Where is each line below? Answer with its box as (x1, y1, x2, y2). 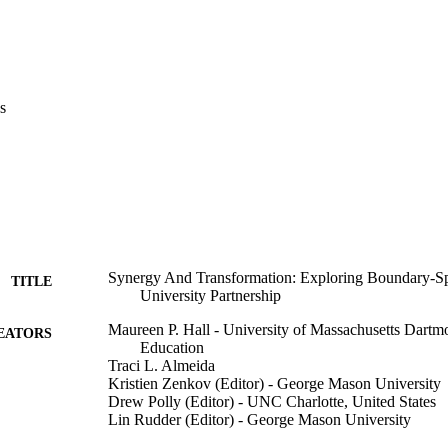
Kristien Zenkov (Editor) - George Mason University (108, 374, 441, 392)
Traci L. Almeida (108, 356, 215, 374)
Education (140, 338, 204, 356)
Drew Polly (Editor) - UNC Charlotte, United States (108, 392, 436, 410)
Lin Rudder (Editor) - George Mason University (108, 410, 411, 428)
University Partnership (140, 286, 281, 304)
